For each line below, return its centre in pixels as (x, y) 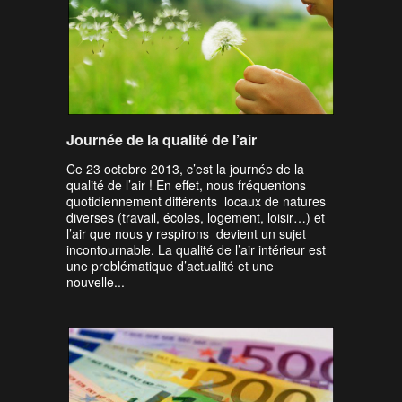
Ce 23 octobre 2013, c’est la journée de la (185, 169)
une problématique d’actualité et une (170, 266)
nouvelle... (96, 282)
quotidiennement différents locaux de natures (196, 201)
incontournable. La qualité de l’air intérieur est (196, 249)
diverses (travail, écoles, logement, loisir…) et (196, 217)
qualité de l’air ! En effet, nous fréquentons (186, 185)
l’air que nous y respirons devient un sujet (186, 233)
